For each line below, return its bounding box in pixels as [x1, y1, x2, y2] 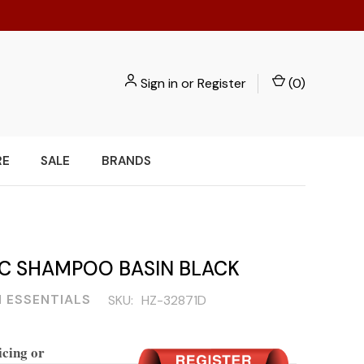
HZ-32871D [141, 292, 206, 310]
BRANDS [101, 153, 151, 170]
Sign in [141, 75, 178, 92]
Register [197, 75, 246, 92]
